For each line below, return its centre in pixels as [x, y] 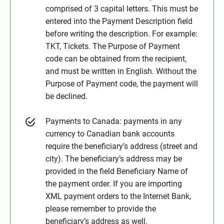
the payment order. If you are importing [114, 184]
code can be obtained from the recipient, [116, 59]
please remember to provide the [101, 209]
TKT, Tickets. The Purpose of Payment [113, 46]
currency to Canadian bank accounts [110, 134]
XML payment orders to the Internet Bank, [118, 196]
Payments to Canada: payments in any [114, 121]
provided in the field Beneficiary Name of [117, 171]
